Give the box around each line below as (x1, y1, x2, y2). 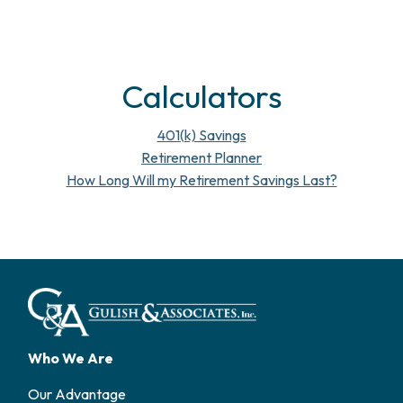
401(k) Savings (157, 126, 246, 144)
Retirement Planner (141, 148, 262, 166)
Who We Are (28, 349, 114, 367)
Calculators (121, 76, 282, 116)
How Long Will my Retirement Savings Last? (66, 171, 337, 189)
